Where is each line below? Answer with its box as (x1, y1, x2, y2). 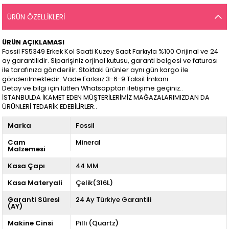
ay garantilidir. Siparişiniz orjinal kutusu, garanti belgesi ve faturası (2, 56, 218, 65)
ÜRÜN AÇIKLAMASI (2, 37, 66, 47)
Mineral (75, 137, 101, 147)
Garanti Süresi (8, 194, 60, 204)
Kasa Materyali (8, 177, 63, 188)
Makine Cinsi (8, 218, 54, 228)
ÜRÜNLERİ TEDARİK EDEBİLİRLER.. (2, 102, 98, 111)
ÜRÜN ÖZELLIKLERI (7, 11, 65, 22)
